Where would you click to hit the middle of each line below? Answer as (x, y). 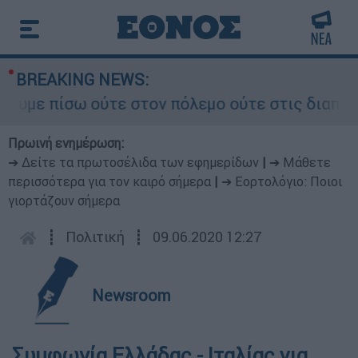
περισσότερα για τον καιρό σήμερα (109, 181)
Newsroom (131, 295)
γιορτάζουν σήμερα (64, 201)
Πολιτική (95, 237)
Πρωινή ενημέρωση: (66, 143)
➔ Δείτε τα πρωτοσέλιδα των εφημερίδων (133, 162)
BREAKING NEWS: (82, 80)
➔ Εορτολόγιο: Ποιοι (282, 181)
